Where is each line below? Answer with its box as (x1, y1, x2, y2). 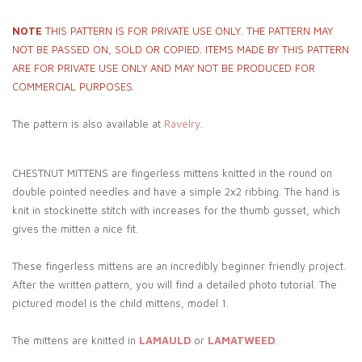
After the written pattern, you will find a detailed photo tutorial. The (12, 278, 337, 292)
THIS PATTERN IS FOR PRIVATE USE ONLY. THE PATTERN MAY (42, 24, 333, 38)
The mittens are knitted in (12, 334, 139, 347)
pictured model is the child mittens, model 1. (12, 297, 229, 310)
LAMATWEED (208, 334, 275, 347)
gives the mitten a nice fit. (12, 222, 138, 236)
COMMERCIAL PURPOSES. (12, 80, 135, 94)
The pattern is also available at (12, 117, 164, 131)
